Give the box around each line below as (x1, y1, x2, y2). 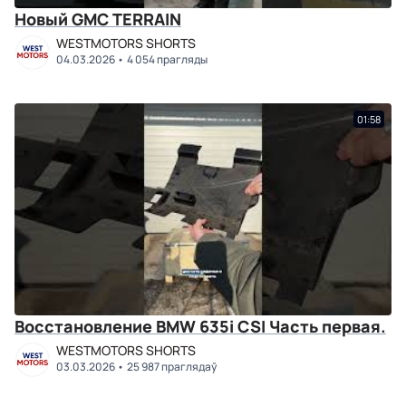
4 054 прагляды (126, 52, 208, 67)
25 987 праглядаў (126, 359, 217, 374)
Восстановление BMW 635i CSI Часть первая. (269, 315, 386, 337)
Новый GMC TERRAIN (14, 8, 181, 30)
